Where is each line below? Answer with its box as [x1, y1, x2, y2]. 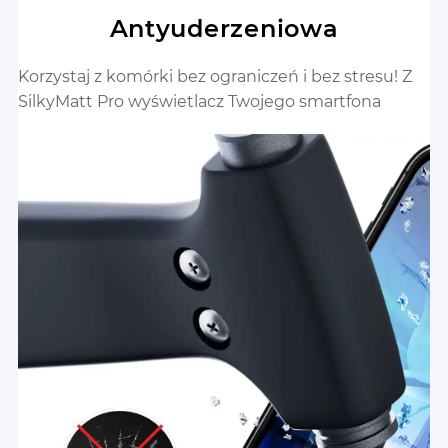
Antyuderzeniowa [109, 13, 339, 43]
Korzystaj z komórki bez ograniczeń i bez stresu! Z [18, 66, 412, 86]
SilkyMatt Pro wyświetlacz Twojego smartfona [18, 91, 381, 111]
